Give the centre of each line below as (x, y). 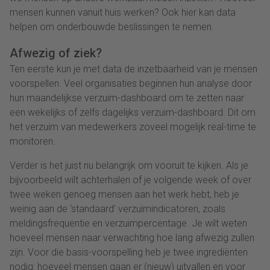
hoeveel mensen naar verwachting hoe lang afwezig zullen (132, 237)
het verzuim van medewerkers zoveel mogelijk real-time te (133, 127)
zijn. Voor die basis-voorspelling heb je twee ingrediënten (129, 252)
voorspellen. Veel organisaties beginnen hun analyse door (131, 83)
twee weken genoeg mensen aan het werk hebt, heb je (124, 194)
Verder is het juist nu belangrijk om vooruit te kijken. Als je (129, 165)
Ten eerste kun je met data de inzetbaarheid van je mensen (133, 69)
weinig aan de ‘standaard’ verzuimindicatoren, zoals (118, 209)
